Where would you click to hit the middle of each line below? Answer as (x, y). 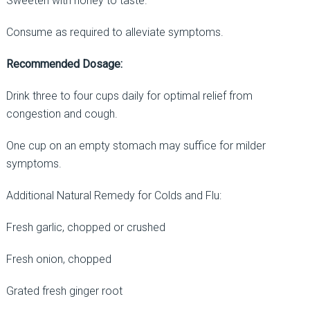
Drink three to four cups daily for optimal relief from (129, 95)
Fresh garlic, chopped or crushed (85, 227)
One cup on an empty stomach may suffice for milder (136, 145)
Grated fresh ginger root (64, 291)
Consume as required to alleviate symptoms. (115, 32)
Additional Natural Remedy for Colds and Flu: (113, 195)
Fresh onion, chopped (58, 259)
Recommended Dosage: (64, 64)
